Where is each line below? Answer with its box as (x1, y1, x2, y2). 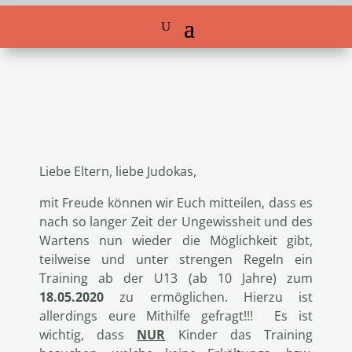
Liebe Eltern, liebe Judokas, (39, 163, 196, 180)
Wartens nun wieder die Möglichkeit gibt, (39, 232, 313, 249)
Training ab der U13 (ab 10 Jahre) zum (39, 269, 313, 287)
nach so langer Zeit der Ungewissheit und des (39, 213, 313, 230)
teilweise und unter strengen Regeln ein (39, 251, 313, 268)
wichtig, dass (39, 326, 137, 343)
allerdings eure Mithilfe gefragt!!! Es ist (39, 307, 313, 324)
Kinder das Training (165, 326, 313, 343)
